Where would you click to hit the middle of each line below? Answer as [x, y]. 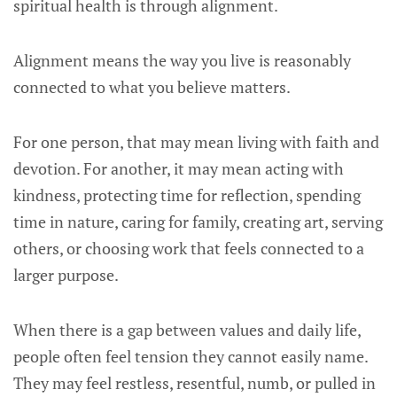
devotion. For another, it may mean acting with [179, 168]
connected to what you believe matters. [152, 87]
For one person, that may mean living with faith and [196, 142]
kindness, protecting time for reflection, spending [187, 195]
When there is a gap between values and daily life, [187, 330]
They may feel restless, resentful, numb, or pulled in [195, 383]
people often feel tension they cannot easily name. [191, 356]
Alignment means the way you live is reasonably [182, 60]
